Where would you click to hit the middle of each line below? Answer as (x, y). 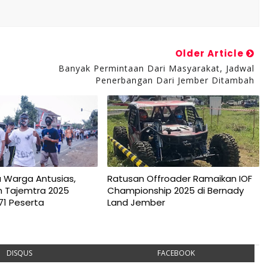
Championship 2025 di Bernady (175, 190)
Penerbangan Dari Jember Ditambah (175, 80)
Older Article (210, 53)
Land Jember (136, 202)
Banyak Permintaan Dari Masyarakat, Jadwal (156, 68)
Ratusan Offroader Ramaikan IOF (179, 178)
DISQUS (20, 253)
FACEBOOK (176, 253)
